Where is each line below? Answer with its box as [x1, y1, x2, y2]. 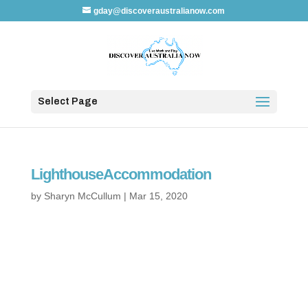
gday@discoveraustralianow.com [93, 6, 225, 16]
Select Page [37, 96, 98, 107]
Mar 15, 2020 [129, 190, 188, 201]
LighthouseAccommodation [30, 166, 211, 183]
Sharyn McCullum [43, 190, 121, 201]
